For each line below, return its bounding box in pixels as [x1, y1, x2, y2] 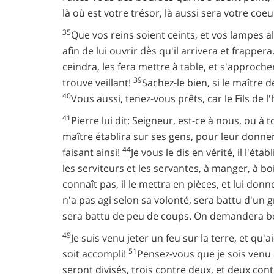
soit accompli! [62, 247, 128, 261]
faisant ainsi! [62, 146, 122, 159]
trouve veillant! [62, 76, 133, 89]
